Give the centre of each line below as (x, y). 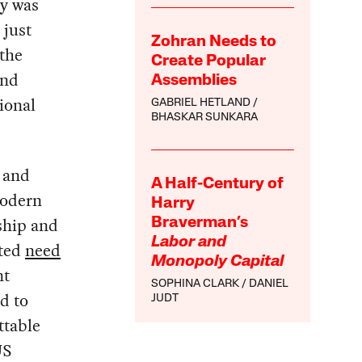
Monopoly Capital (218, 262)
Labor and (189, 243)
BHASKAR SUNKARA (205, 118)
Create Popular (209, 62)
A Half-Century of (218, 185)
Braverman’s (200, 223)
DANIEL (269, 284)
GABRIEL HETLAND (201, 103)
